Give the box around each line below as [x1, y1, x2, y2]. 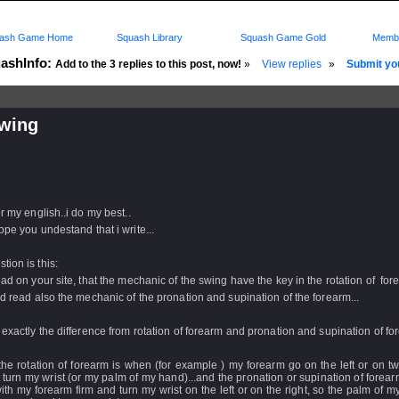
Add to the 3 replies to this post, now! [55, 58, 241, 70]
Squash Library [111, 32, 183, 43]
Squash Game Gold [240, 32, 326, 43]
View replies [262, 58, 322, 70]
